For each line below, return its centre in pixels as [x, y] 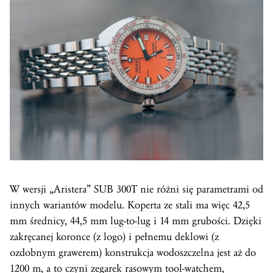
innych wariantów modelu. [69, 205]
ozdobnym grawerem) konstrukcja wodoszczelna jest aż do [133, 252]
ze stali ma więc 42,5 [205, 205]
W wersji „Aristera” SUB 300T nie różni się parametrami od [136, 189]
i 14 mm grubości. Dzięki [206, 221]
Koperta [144, 205]
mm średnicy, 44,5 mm [60, 221]
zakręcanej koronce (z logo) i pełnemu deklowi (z [114, 236]
